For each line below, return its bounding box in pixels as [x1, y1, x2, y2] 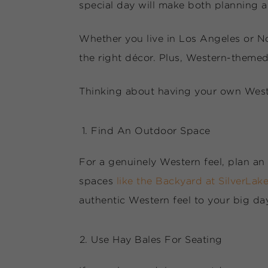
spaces [79, 176, 117, 186]
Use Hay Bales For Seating [91, 234, 223, 245]
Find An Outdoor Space [91, 126, 211, 136]
